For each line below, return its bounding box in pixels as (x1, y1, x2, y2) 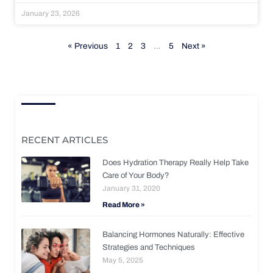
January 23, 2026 (21, 9, 80, 18)
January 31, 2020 (102, 183, 161, 193)
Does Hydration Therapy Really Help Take (102, 158, 249, 167)
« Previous (67, 41, 108, 51)
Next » (181, 41, 206, 51)
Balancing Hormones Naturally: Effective (102, 230, 245, 239)
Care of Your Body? (102, 171, 170, 180)
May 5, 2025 (102, 255, 144, 264)
